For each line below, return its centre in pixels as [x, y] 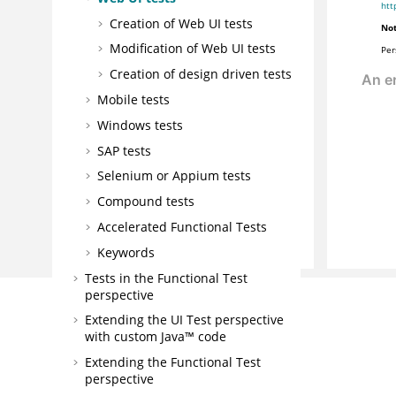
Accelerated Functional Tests [182, 226]
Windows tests [140, 125]
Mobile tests [133, 99]
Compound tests [146, 202]
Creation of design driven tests [201, 74]
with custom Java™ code [156, 337]
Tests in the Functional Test [166, 278]
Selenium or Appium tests [174, 176]
